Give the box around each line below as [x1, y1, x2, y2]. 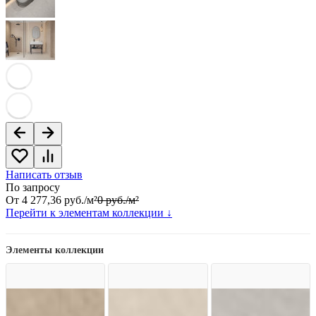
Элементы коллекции [6, 245, 104, 256]
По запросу [6, 181, 60, 194]
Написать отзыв [6, 169, 83, 181]
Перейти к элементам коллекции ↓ [6, 207, 172, 219]
